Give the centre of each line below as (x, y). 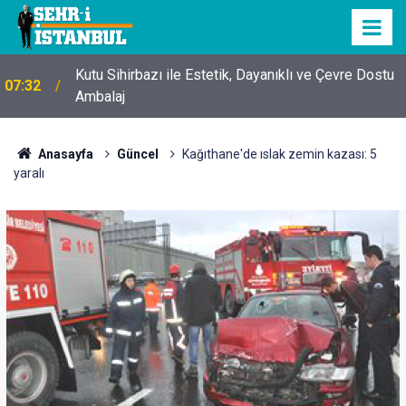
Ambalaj (100, 97)
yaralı (29, 173)
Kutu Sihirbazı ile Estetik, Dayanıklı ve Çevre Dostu (235, 75)
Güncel (137, 154)
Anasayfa (64, 154)
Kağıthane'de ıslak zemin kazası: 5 (279, 154)
